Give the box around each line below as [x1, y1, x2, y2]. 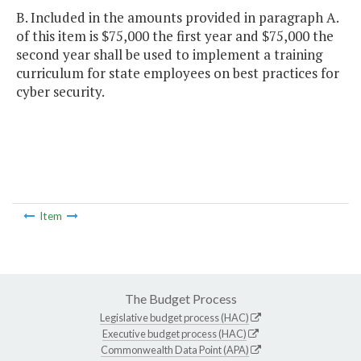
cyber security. [16, 82, 105, 102]
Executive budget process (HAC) [102, 326, 247, 340]
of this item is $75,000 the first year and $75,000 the [16, 27, 334, 46]
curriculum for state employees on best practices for [16, 64, 339, 83]
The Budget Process [124, 290, 237, 306]
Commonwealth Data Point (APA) [100, 342, 249, 356]
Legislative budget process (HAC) [100, 310, 249, 324]
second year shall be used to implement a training [16, 45, 322, 64]
